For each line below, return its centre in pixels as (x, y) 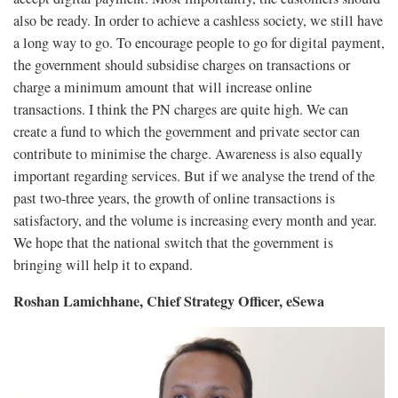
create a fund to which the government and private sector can (187, 132)
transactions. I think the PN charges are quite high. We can (181, 110)
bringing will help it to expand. (103, 265)
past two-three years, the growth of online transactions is (174, 199)
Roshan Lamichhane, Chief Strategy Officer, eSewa (169, 302)
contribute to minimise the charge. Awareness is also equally (188, 154)
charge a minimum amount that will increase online (163, 88)
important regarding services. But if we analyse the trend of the (194, 176)
